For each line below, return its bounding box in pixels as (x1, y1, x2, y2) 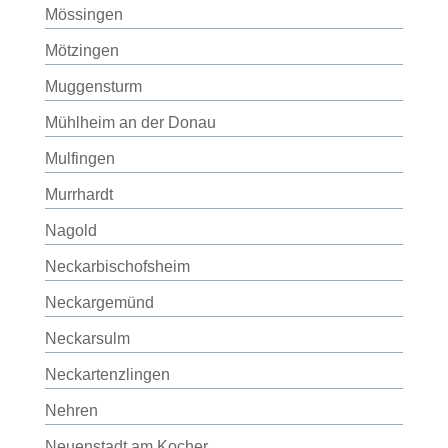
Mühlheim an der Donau (44, 114, 216, 131)
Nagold (44, 222, 97, 239)
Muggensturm (44, 78, 142, 95)
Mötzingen (44, 42, 119, 59)
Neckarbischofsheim (44, 258, 190, 275)
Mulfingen (44, 150, 115, 167)
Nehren (44, 402, 98, 419)
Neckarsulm (44, 330, 130, 347)
